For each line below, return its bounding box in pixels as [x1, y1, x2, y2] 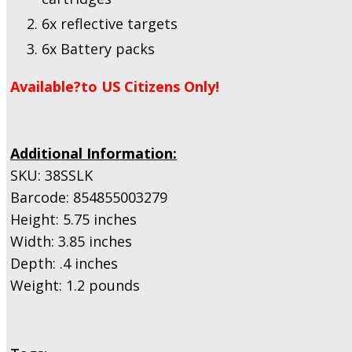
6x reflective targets [42, 13, 178, 33]
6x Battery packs [42, 38, 155, 58]
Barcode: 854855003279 [10, 187, 167, 207]
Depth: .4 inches [10, 253, 118, 273]
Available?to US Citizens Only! [10, 76, 219, 96]
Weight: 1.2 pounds [10, 275, 140, 295]
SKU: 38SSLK [10, 165, 93, 185]
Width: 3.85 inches [10, 231, 132, 251]
